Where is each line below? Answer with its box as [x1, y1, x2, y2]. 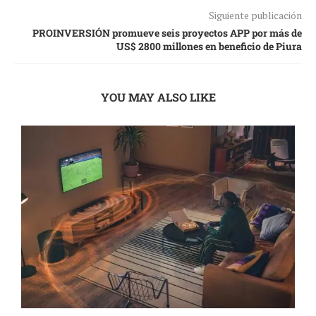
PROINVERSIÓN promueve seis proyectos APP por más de [32, 26, 302, 40]
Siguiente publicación [209, 8, 302, 23]
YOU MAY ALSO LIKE [100, 90, 216, 105]
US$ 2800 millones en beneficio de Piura [116, 39, 302, 54]
